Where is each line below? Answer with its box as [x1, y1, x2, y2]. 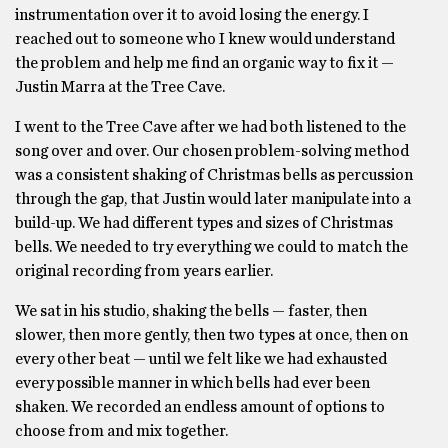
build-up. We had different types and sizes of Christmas [15, 215, 393, 231]
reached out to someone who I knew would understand [15, 31, 395, 47]
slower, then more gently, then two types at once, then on [15, 327, 408, 343]
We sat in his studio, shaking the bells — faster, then [15, 303, 367, 319]
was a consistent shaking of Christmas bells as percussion [15, 167, 413, 183]
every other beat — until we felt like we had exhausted [15, 351, 387, 367]
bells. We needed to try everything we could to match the [15, 239, 408, 255]
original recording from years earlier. [15, 263, 273, 279]
